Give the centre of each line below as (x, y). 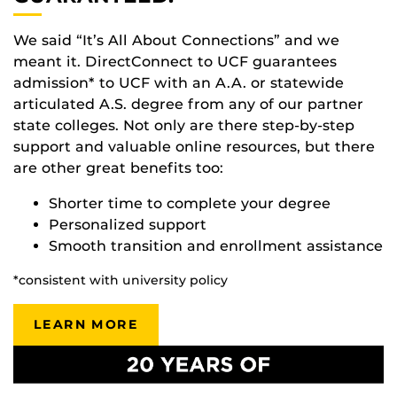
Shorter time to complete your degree (190, 203)
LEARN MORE (86, 324)
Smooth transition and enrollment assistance (216, 245)
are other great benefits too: (118, 167)
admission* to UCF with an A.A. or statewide (179, 82)
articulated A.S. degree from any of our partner (188, 104)
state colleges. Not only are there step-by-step (184, 125)
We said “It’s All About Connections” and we (176, 40)
